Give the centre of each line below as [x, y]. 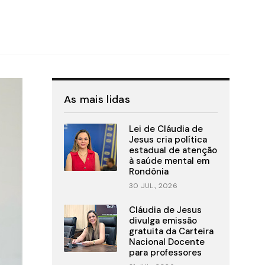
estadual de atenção [173, 151]
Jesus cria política [168, 140]
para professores [165, 253]
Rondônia [148, 172]
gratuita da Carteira [171, 232]
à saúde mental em [169, 161]
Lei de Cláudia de [166, 129]
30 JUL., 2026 [153, 186]
